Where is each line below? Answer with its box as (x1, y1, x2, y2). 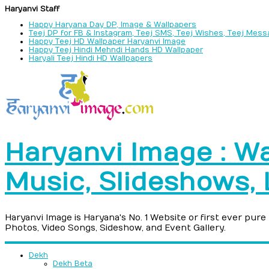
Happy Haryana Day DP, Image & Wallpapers (29, 20, 196, 29)
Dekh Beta (53, 259, 92, 268)
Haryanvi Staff (5, 5, 59, 13)
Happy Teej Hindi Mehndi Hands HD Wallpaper (29, 46, 203, 54)
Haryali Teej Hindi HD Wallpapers (29, 54, 153, 62)
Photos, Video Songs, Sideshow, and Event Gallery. (5, 223, 226, 233)
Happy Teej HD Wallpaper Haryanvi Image (29, 37, 186, 46)
